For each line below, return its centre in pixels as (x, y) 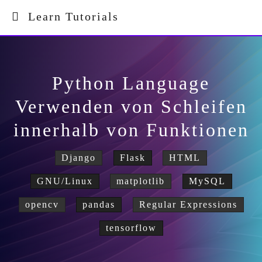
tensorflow (131, 228)
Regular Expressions (188, 204)
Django (79, 158)
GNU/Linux (65, 181)
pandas (99, 204)
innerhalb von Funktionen (131, 130)
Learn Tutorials (69, 16)
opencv (42, 204)
